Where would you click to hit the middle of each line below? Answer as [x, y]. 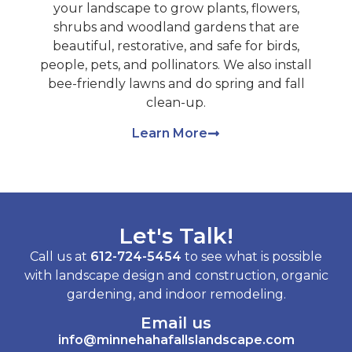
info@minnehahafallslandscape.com [176, 340]
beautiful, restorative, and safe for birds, [176, 46]
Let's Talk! [176, 235]
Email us [176, 323]
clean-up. [176, 103]
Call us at [60, 256]
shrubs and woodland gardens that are [176, 27]
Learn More [170, 133]
